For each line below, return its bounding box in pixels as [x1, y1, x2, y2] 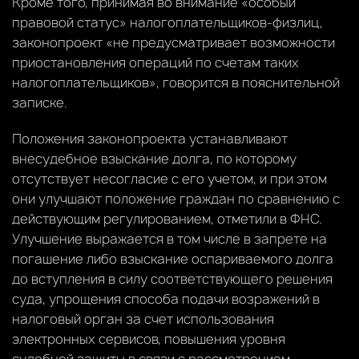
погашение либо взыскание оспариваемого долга [12, 249, 333, 268]
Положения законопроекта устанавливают [12, 129, 288, 147]
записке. [12, 93, 67, 111]
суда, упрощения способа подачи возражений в [12, 289, 320, 308]
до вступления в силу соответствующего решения [12, 269, 333, 288]
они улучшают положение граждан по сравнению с [12, 189, 340, 208]
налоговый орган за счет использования [12, 309, 274, 328]
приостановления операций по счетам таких [12, 53, 299, 71]
